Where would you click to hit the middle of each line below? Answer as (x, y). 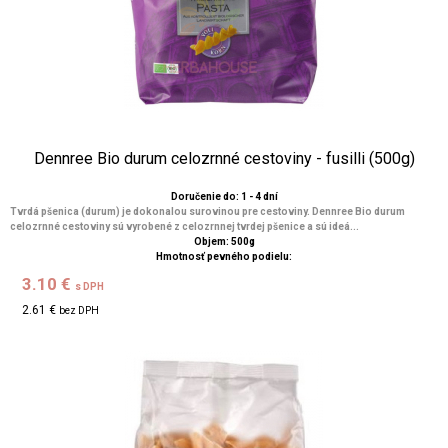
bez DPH (79, 310)
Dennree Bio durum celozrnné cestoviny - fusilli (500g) (224, 158)
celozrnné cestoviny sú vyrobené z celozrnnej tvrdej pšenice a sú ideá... (184, 226)
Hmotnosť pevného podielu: (224, 256)
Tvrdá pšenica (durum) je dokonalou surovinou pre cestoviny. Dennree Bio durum (207, 211)
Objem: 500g (224, 241)
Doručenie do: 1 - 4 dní (224, 196)
